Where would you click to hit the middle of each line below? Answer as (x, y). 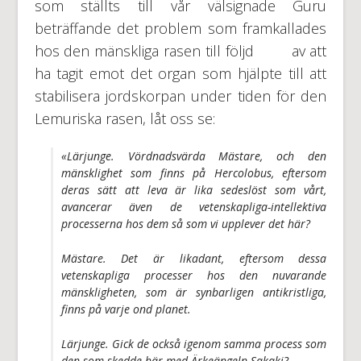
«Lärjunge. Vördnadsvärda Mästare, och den (194, 156)
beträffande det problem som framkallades (180, 28)
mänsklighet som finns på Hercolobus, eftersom (194, 172)
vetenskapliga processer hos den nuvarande (194, 275)
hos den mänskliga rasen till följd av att (180, 50)
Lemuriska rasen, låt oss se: (124, 118)
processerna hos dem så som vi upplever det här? (185, 223)
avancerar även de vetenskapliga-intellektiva (194, 206)
